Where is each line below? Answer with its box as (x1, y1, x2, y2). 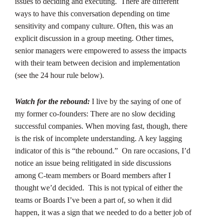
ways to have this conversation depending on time (15, 9, 170, 18)
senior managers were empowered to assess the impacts (15, 46, 186, 55)
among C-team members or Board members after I (15, 171, 171, 180)
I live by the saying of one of (92, 97, 181, 106)
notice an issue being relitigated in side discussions (15, 158, 171, 167)
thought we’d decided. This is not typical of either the (15, 183, 183, 192)
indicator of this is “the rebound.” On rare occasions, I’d (15, 146, 190, 155)
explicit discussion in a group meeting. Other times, (15, 34, 174, 42)
